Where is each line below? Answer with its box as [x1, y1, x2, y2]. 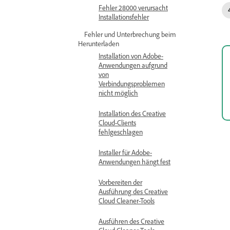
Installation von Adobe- [99, 51, 163, 60]
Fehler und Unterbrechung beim [84, 30, 176, 39]
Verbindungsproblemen [99, 79, 165, 88]
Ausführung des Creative [99, 187, 168, 196]
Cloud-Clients [99, 118, 136, 127]
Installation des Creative [99, 109, 166, 118]
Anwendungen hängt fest [99, 157, 170, 166]
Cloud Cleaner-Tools [99, 196, 155, 205]
